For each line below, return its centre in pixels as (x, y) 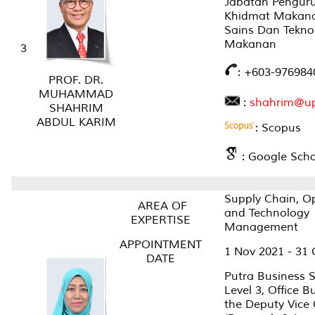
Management (261, 227)
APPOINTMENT (161, 244)
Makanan (250, 44)
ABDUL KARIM (76, 122)
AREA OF (161, 206)
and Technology (267, 213)
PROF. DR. (76, 80)
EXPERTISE (161, 220)
